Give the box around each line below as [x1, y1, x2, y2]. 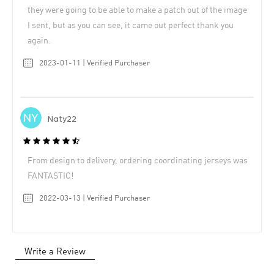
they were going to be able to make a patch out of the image [28, 6, 247, 15]
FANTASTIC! [28, 171, 73, 180]
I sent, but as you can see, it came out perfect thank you [28, 21, 234, 31]
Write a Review [24, 247, 86, 257]
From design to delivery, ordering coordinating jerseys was [28, 156, 248, 165]
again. [28, 37, 51, 46]
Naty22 [48, 115, 76, 125]
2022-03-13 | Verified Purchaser [39, 194, 150, 202]
